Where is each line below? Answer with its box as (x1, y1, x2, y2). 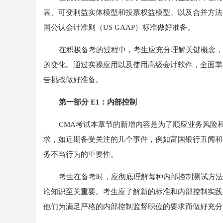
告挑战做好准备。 (43, 75, 103, 84)
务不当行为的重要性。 (43, 150, 118, 159)
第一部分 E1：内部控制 (58, 98, 137, 107)
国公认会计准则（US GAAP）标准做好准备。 (43, 23, 195, 32)
